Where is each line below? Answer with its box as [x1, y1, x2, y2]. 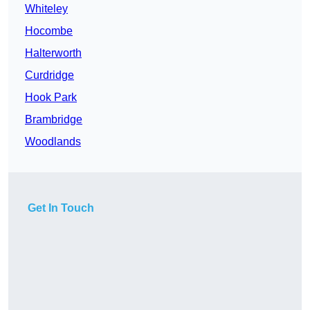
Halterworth [25, 47, 82, 60]
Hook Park [25, 91, 77, 104]
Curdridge [25, 69, 74, 82]
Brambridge [25, 113, 82, 126]
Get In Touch [28, 202, 94, 215]
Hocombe [25, 25, 73, 37]
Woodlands [25, 136, 81, 148]
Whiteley [25, 3, 68, 15]
